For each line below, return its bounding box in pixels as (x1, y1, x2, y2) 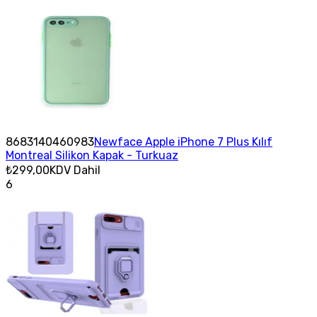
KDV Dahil (50, 163, 100, 177)
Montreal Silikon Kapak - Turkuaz (6, 148, 178, 162)
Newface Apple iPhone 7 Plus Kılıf (94, 134, 272, 149)
